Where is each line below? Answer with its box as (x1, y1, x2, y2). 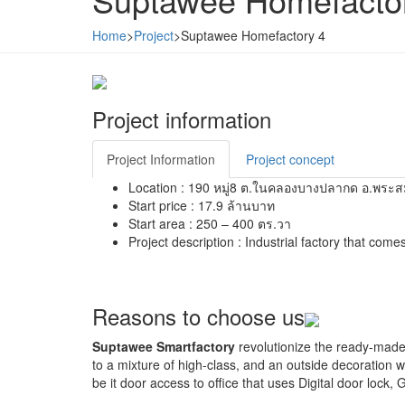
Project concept (246, 150, 334, 169)
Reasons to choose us (92, 300, 305, 333)
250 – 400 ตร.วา (196, 214, 291, 233)
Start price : (128, 196, 194, 215)
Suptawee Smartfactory (92, 337, 235, 356)
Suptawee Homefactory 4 (181, 26, 325, 44)
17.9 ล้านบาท (198, 196, 275, 215)
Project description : (128, 232, 245, 251)
